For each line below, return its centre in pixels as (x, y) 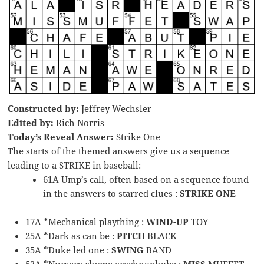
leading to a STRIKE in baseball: (75, 165)
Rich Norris (79, 122)
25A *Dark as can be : (71, 235)
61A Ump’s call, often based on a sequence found (146, 179)
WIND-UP (168, 221)
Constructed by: (44, 108)
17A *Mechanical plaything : (86, 221)
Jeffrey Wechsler (115, 108)
